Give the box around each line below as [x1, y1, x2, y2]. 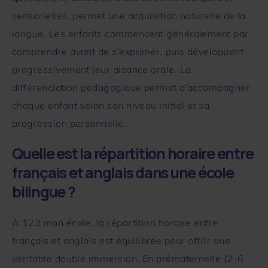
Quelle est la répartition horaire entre [12, 142, 254, 164]
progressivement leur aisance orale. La [12, 63, 191, 75]
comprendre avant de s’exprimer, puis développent [12, 45, 244, 57]
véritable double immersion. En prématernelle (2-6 [12, 252, 244, 264]
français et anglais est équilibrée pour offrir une [12, 234, 230, 246]
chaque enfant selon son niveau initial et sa [12, 99, 210, 111]
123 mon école [22, 216, 91, 229]
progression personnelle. [12, 117, 127, 129]
